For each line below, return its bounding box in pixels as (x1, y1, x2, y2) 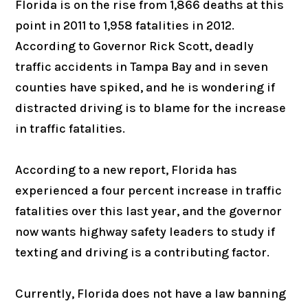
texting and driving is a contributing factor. (15, 244, 270, 260)
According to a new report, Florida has (15, 162, 238, 177)
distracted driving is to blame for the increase (15, 100, 287, 115)
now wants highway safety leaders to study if (15, 223, 276, 239)
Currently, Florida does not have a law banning (15, 285, 287, 301)
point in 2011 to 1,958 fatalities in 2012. (15, 17, 235, 33)
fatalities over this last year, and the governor (15, 203, 283, 219)
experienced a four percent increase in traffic (15, 182, 283, 198)
